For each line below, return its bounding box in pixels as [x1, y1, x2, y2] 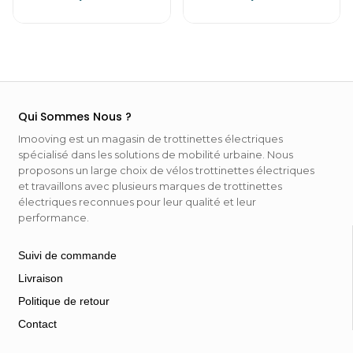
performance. [18, 211, 89, 225]
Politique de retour [18, 295, 110, 308]
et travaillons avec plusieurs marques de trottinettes [18, 180, 282, 193]
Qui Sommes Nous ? [18, 109, 132, 125]
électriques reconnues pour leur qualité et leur [18, 195, 256, 209]
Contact [18, 318, 57, 331]
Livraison [18, 272, 63, 285]
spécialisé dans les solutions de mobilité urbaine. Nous [18, 148, 293, 162]
